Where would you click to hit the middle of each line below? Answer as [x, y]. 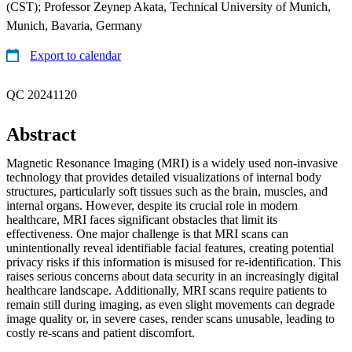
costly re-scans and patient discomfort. [101, 332]
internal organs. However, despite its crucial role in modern [152, 205]
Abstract [41, 134]
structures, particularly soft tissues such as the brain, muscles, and [167, 191]
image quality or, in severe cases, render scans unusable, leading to [170, 318]
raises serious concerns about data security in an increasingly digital [172, 276]
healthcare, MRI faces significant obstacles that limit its [142, 219]
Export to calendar [75, 55]
